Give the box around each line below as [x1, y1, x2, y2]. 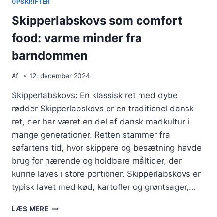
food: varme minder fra [12, 31, 142, 45]
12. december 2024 [30, 72, 91, 80]
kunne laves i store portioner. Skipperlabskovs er [12, 169, 201, 179]
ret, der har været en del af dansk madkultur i [12, 117, 189, 127]
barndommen [12, 48, 88, 62]
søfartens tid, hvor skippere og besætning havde [12, 143, 201, 153]
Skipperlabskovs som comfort [12, 13, 182, 28]
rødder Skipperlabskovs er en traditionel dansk [12, 104, 194, 114]
